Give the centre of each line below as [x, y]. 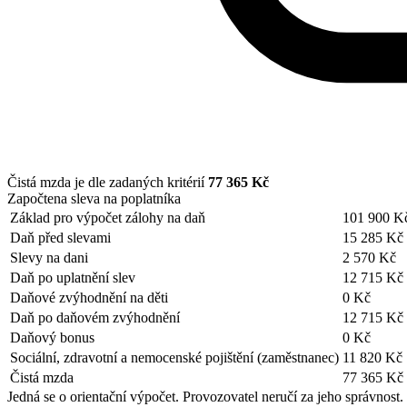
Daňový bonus [52, 337]
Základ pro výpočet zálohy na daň [108, 217]
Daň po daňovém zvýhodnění [95, 317]
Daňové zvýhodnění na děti [89, 297]
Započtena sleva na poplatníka [94, 198]
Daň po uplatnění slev [73, 277]
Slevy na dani [49, 257]
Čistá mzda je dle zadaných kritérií [108, 182]
